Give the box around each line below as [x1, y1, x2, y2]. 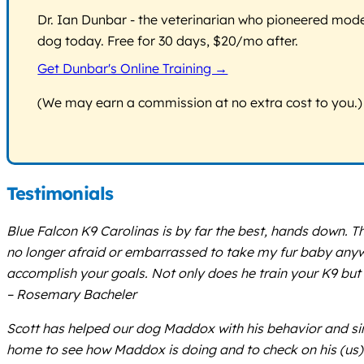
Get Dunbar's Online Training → [37, 60, 228, 77]
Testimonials [6, 182, 114, 206]
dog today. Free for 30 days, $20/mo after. [37, 32, 299, 50]
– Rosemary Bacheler [6, 285, 136, 302]
